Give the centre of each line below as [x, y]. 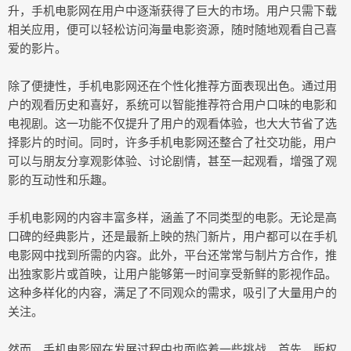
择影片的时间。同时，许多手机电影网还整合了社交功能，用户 [172, 142]
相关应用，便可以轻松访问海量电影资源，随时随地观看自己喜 [172, 29]
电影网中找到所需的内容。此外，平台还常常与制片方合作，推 [172, 255]
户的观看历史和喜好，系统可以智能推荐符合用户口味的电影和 [172, 104]
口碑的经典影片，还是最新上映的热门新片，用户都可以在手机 [172, 236]
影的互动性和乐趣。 [61, 179]
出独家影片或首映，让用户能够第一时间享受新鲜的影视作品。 [172, 273]
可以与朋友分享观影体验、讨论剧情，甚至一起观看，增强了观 [172, 161]
